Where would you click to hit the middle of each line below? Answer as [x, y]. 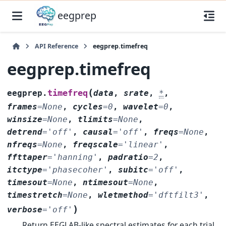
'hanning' [75, 157]
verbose [25, 209]
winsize [25, 119]
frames [22, 106]
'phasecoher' [78, 169]
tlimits [96, 119]
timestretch [35, 195]
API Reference [56, 46]
